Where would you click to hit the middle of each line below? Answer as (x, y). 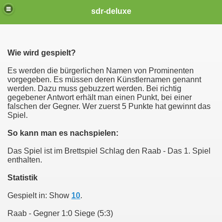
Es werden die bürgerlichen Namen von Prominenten (101, 71)
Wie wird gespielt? (42, 53)
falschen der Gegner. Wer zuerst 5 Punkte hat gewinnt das (109, 106)
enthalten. (25, 160)
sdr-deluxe (111, 11)
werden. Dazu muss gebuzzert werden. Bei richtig (94, 88)
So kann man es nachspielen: (63, 133)
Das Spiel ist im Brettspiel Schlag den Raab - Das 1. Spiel (109, 151)
